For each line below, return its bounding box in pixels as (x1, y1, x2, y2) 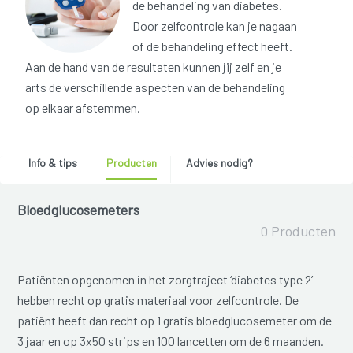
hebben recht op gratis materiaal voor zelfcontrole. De (17, 292, 299, 308)
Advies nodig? (185, 156, 253, 170)
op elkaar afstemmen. (25, 100, 140, 116)
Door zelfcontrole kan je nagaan (132, 18, 297, 34)
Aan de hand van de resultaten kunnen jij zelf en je (25, 59, 281, 75)
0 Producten (259, 222, 336, 240)
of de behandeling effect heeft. (132, 39, 292, 54)
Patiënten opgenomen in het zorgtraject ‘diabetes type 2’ (17, 272, 314, 288)
